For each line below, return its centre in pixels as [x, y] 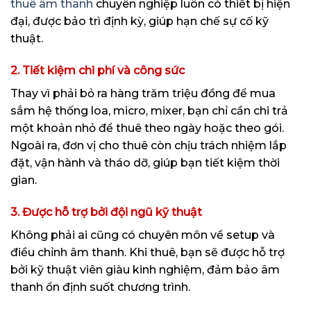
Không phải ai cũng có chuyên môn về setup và [143, 235]
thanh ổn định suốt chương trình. [100, 287]
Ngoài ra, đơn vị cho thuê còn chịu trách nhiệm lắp [149, 145]
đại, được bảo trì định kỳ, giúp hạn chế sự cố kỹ [140, 22]
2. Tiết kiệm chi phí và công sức [98, 70]
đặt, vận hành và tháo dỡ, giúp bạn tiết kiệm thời [145, 162]
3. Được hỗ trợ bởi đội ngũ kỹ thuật [106, 212]
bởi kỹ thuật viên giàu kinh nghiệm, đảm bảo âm [145, 269]
